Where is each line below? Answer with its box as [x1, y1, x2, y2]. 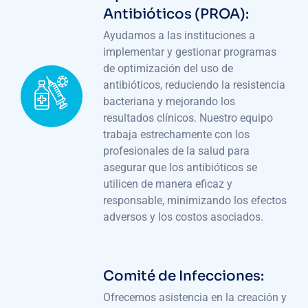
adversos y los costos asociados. [103, 210, 263, 224]
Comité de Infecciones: [103, 267, 264, 285]
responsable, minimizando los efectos [103, 194, 287, 208]
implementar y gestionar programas [103, 45, 276, 59]
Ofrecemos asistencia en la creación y [103, 291, 287, 305]
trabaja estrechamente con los [103, 128, 250, 142]
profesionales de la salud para [103, 144, 250, 158]
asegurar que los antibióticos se [103, 161, 257, 175]
